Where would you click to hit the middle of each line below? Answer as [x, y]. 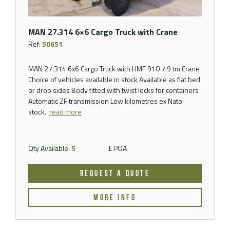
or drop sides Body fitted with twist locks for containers [113, 90]
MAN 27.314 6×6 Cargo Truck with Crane [103, 32]
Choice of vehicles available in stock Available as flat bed [114, 79]
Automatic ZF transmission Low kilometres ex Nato [105, 101]
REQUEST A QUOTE [115, 174]
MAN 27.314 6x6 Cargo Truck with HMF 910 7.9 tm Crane [114, 68]
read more [65, 111]
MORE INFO [115, 198]
